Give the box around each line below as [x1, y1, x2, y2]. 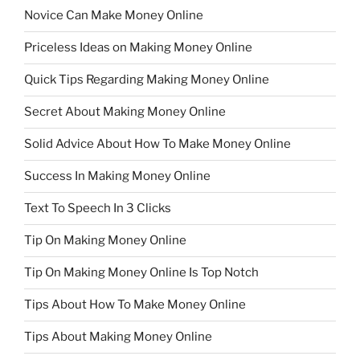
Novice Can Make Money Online [24, 8, 203, 23]
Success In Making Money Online [24, 169, 211, 184]
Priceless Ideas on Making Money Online [24, 40, 252, 55]
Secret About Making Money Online [24, 104, 226, 120]
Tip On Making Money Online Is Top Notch [24, 265, 259, 280]
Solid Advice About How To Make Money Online [24, 137, 291, 152]
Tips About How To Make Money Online [24, 297, 246, 313]
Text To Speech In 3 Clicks [24, 201, 171, 216]
